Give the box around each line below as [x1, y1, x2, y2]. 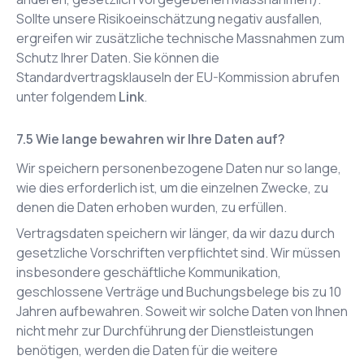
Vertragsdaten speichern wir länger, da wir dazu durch [16, 224, 335, 242]
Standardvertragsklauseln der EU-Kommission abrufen [16, 68, 340, 86]
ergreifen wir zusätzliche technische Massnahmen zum [16, 29, 344, 47]
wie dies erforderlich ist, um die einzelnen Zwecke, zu [16, 179, 328, 197]
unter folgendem [16, 88, 119, 106]
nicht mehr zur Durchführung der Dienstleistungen [16, 322, 314, 340]
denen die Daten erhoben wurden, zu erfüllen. [16, 198, 287, 216]
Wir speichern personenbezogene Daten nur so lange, [16, 159, 341, 177]
